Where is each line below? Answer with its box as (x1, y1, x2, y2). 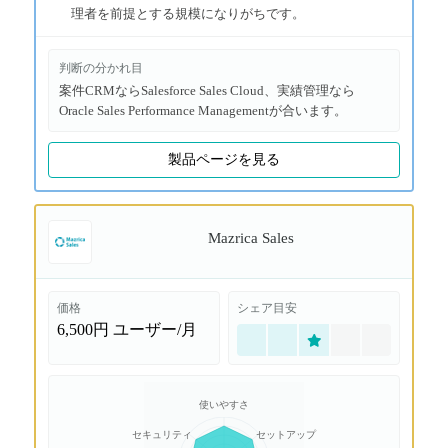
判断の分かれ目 (59, 61, 143, 75)
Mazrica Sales (208, 230, 294, 246)
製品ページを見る (168, 152, 280, 167)
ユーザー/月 (113, 321, 197, 338)
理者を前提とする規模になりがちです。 (71, 6, 305, 21)
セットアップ (256, 429, 317, 441)
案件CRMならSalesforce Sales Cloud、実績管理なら (59, 83, 355, 98)
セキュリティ (131, 429, 192, 441)
